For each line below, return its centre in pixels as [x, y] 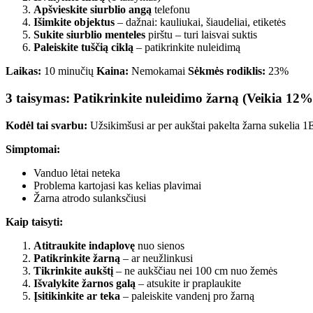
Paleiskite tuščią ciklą [83, 48]
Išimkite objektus [74, 22]
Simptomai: [33, 149]
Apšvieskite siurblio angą [93, 10]
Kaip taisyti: [34, 221]
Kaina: [112, 71]
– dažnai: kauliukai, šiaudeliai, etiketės [200, 22]
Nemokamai [158, 71]
